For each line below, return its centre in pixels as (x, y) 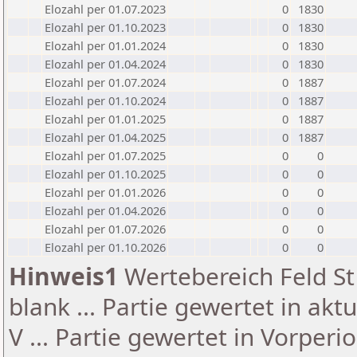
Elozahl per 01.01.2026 (105, 192)
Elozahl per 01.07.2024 (105, 82)
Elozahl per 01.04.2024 (105, 64)
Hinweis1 (63, 276)
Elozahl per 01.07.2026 (105, 229)
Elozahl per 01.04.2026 (105, 210)
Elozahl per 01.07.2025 (105, 155)
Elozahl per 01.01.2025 (105, 119)
